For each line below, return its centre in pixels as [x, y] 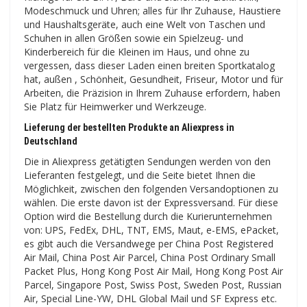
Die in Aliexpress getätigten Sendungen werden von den [147, 161]
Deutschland [51, 141]
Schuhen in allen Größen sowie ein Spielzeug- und [134, 38]
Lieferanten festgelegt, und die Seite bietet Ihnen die [140, 175]
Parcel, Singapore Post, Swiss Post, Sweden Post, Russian [153, 284]
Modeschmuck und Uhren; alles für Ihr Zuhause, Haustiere [152, 10]
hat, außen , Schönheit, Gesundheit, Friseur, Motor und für [153, 79]
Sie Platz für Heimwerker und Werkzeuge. [115, 106]
